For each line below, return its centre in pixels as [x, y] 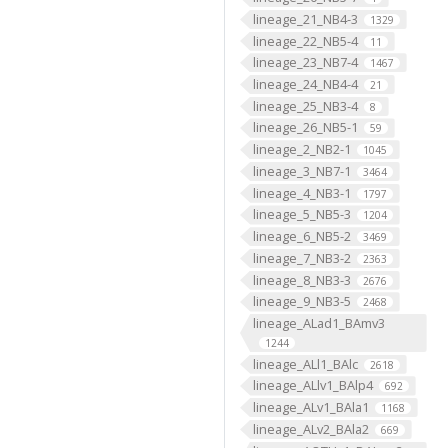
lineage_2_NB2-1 [301, 149]
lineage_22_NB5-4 [305, 40]
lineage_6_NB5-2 [301, 236]
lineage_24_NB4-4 [305, 83]
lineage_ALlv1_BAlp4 [312, 385]
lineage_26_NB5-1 [305, 127]
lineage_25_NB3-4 [305, 105]
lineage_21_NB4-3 [305, 18]
